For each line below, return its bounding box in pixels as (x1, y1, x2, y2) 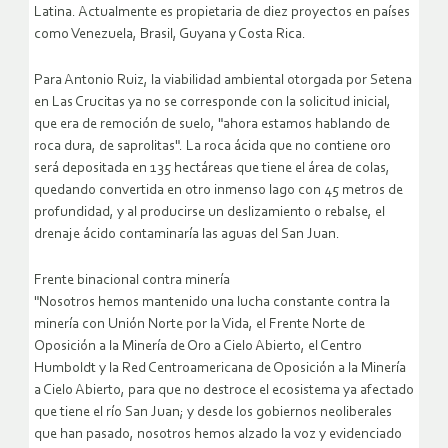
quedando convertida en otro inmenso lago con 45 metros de (34, 183, 403, 199)
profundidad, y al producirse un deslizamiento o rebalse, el (34, 205, 385, 221)
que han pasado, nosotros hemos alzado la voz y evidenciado (34, 427, 402, 443)
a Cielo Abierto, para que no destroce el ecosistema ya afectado (34, 383, 414, 399)
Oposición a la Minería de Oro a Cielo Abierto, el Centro (34, 339, 362, 355)
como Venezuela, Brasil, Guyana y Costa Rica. (34, 27, 306, 43)
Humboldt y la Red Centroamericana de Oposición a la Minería (34, 361, 406, 377)
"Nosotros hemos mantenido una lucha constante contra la (34, 295, 390, 311)
